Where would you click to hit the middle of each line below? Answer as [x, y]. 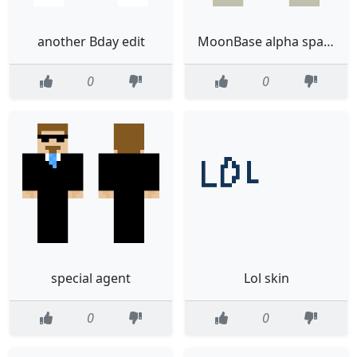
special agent [91, 278]
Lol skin [266, 278]
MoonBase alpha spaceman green [329, 42]
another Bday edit [91, 42]
